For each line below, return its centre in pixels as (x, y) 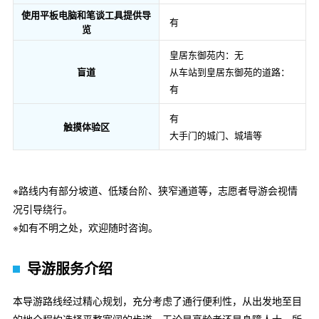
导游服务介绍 (70, 269)
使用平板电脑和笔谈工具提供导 (86, 15)
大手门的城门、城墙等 (216, 135)
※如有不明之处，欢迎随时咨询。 (85, 228)
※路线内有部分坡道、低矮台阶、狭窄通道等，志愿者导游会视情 (155, 190)
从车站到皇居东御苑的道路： (230, 72)
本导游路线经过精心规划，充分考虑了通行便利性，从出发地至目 (157, 301)
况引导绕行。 (43, 209)
